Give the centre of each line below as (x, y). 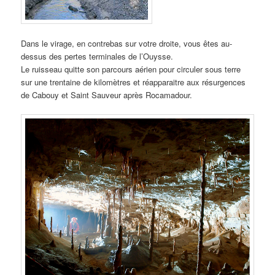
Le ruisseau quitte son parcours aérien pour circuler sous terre (131, 69)
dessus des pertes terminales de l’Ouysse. (97, 56)
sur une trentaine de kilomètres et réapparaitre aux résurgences (134, 82)
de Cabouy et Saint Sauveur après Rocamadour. (107, 95)
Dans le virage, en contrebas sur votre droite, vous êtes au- (127, 43)
